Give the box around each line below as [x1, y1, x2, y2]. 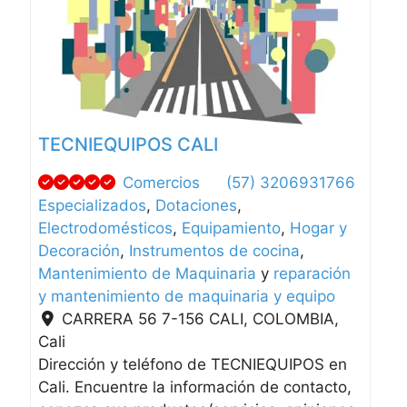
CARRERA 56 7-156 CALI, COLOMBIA [62, 310, 335, 329]
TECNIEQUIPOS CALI [38, 134, 219, 156]
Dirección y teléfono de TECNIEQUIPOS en [38, 355, 348, 374]
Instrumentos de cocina [129, 242, 301, 261]
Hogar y [290, 219, 348, 238]
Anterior [55, 30, 114, 49]
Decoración [38, 242, 121, 261]
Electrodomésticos [38, 219, 174, 238]
